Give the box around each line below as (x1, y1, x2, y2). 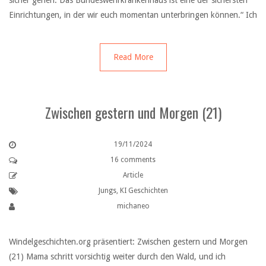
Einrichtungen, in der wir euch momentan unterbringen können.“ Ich (9, 10, 257, 20)
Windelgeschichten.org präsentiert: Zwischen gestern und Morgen (9, 236, 248, 246)
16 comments (110, 156, 156, 164)
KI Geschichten (119, 186, 168, 195)
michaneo (116, 202, 150, 211)
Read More (113, 52, 153, 62)
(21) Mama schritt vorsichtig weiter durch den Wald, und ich (9, 251, 226, 261)
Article (123, 171, 143, 180)
